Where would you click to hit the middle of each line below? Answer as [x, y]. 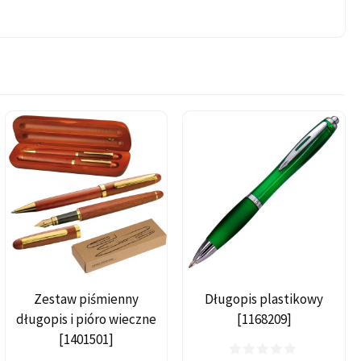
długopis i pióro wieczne [86, 319]
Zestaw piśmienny [86, 299]
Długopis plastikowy [264, 299]
